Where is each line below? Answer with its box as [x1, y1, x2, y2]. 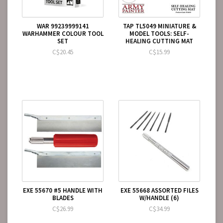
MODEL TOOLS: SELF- [129, 29, 189, 38]
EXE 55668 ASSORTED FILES [120, 186, 199, 195]
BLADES [52, 194, 74, 202]
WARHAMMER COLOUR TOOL [22, 29, 104, 38]
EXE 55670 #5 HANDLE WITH [23, 186, 103, 195]
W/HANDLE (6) [139, 194, 179, 202]
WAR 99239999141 [36, 22, 89, 30]
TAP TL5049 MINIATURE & [122, 22, 196, 30]
